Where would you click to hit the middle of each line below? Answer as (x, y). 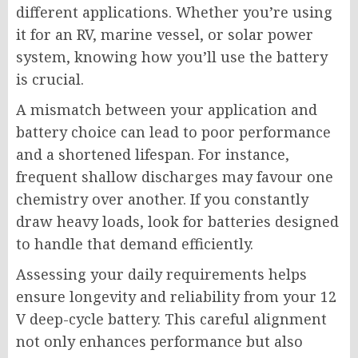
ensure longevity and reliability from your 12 (176, 297)
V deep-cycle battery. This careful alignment (171, 319)
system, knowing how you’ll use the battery (172, 57)
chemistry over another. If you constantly (162, 199)
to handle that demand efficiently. (135, 244)
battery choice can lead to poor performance (173, 132)
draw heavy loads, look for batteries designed (177, 222)
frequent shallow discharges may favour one (175, 177)
